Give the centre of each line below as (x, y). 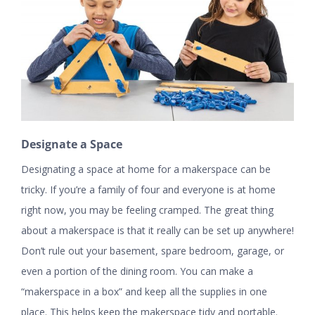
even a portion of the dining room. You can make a (137, 271)
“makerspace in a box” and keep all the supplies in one (144, 292)
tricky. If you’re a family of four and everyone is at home (148, 190)
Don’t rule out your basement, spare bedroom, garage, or (153, 251)
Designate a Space (72, 144)
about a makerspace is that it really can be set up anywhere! (157, 231)
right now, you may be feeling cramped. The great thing (147, 210)
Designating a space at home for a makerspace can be (146, 169)
